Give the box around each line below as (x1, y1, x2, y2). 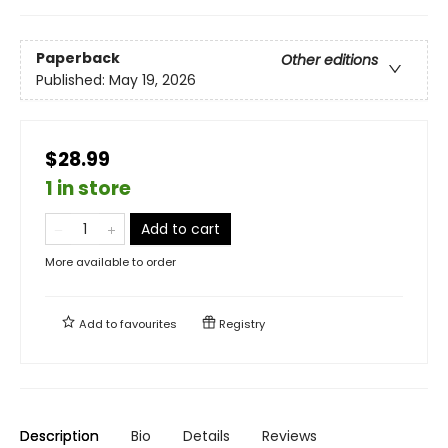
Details (183, 425, 230, 446)
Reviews (262, 425, 317, 446)
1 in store (45, 174, 131, 202)
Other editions (281, 49, 378, 70)
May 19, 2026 (109, 69, 196, 90)
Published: (36, 69, 109, 90)
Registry (216, 315, 265, 332)
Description (20, 425, 99, 446)
